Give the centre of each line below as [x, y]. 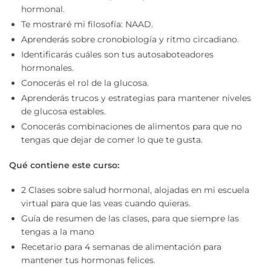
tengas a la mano [58, 232]
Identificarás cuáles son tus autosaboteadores [117, 54]
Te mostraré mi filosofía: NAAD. [87, 24]
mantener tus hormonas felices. [88, 260]
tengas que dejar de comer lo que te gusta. [112, 139]
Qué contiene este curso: [64, 165]
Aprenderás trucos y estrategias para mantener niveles [136, 98]
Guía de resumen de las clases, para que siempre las [130, 219]
